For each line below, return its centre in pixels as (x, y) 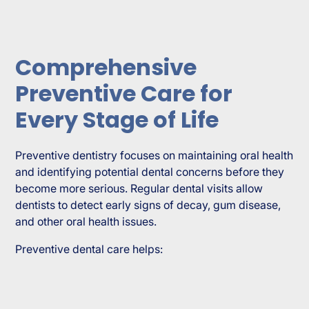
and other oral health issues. (86, 221)
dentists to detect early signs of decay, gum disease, (148, 205)
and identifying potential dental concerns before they (150, 171)
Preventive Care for (124, 93)
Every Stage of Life (117, 119)
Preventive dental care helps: (89, 249)
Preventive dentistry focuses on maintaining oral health (154, 155)
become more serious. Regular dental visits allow (139, 188)
